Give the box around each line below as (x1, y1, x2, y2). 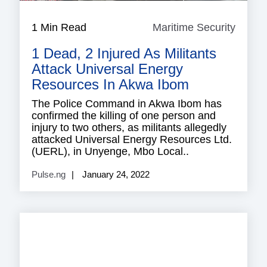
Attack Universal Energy (32, 61, 183, 77)
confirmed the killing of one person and (32, 110, 216, 122)
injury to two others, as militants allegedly (32, 122, 226, 134)
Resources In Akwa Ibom (32, 76, 189, 93)
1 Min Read (32, 21, 86, 34)
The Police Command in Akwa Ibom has (32, 98, 222, 110)
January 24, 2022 (80, 169, 150, 180)
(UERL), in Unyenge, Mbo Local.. (32, 145, 189, 158)
